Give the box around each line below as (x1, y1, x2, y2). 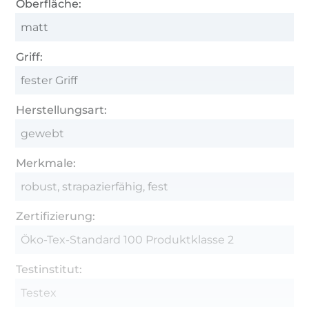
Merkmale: (16, 156, 77, 170)
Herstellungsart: (16, 103, 108, 117)
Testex (21, 286, 57, 299)
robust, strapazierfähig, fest (21, 179, 169, 193)
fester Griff (21, 73, 78, 87)
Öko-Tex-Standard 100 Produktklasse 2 (21, 232, 235, 246)
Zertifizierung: (16, 209, 96, 223)
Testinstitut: (16, 262, 83, 276)
